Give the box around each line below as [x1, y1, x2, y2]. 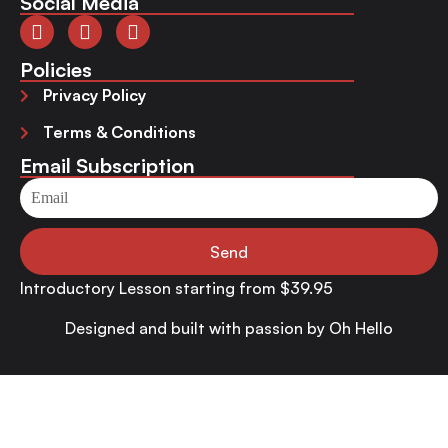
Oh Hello [329, 318, 393, 339]
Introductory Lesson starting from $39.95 [20, 278, 333, 299]
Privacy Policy [42, 85, 146, 106]
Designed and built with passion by [65, 318, 329, 339]
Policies [20, 57, 92, 83]
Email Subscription [20, 153, 195, 179]
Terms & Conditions [42, 122, 196, 143]
